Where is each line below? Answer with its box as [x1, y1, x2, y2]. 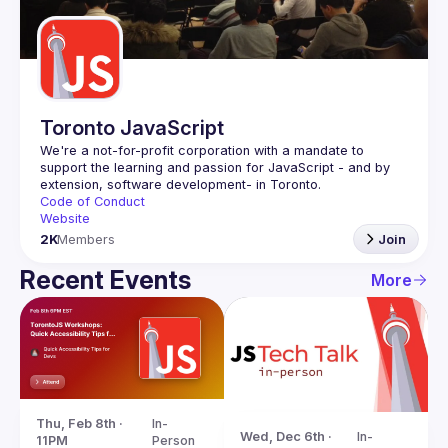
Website [40, 211, 90, 226]
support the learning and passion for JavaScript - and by [40, 160, 390, 175]
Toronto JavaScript [40, 116, 224, 140]
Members [57, 231, 116, 247]
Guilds [60, 2, 107, 22]
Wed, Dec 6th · [240, 428, 332, 444]
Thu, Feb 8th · [36, 416, 123, 431]
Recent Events [20, 265, 191, 295]
